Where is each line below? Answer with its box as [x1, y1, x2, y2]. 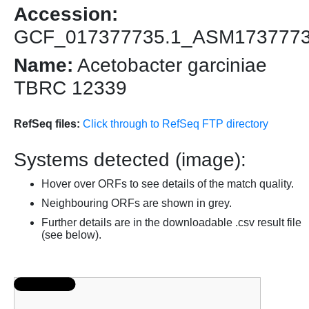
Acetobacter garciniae [73, 54, 267, 77]
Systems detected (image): [14, 149, 246, 171]
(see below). [41, 229, 101, 241]
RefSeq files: [14, 118, 80, 130]
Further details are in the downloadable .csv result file [41, 217, 301, 229]
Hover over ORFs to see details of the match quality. [41, 178, 294, 190]
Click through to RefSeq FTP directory [83, 118, 268, 130]
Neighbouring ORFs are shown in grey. [41, 197, 232, 210]
